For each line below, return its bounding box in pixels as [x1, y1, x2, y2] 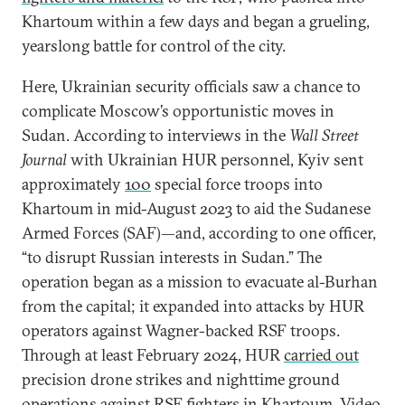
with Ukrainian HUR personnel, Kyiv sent [71, 149, 363, 170]
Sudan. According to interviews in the [22, 125, 289, 146]
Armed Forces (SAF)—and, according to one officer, [22, 222, 376, 243]
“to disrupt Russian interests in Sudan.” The [22, 247, 322, 268]
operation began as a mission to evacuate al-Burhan [22, 271, 378, 292]
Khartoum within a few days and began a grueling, [22, 11, 370, 32]
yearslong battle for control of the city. [22, 35, 286, 56]
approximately [22, 174, 125, 194]
